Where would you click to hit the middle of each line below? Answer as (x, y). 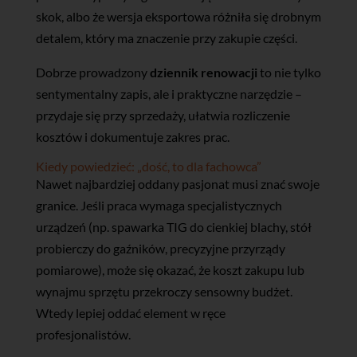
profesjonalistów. (83, 334)
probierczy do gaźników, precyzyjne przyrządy (160, 248)
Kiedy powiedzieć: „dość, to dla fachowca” (148, 166)
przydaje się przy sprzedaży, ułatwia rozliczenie (163, 115)
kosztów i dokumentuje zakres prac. (132, 136)
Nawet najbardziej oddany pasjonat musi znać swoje (177, 183)
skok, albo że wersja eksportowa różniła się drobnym (178, 16)
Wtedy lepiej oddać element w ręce (130, 312)
